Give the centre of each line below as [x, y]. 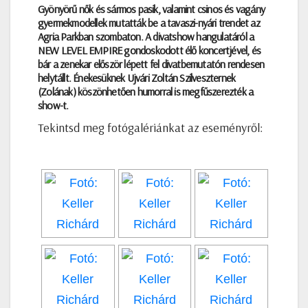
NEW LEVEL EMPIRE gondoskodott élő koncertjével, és [149, 51]
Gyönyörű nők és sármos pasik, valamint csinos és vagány [151, 9]
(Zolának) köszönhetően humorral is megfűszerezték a [146, 92]
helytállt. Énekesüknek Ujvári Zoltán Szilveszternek [137, 78]
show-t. [53, 106]
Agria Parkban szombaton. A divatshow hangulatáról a [146, 37]
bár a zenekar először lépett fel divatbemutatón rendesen [151, 64]
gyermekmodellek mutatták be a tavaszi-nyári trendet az [149, 23]
